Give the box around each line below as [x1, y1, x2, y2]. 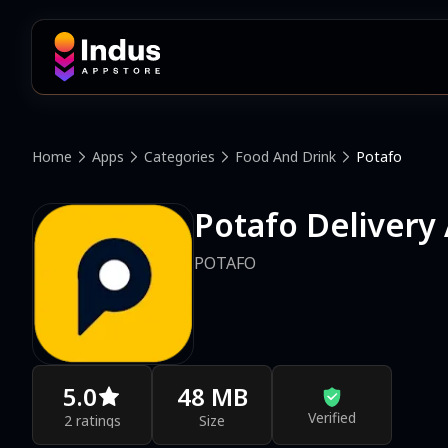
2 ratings [63, 410, 121, 430]
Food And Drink [235, 147, 336, 166]
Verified [308, 407, 356, 427]
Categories [144, 147, 215, 166]
